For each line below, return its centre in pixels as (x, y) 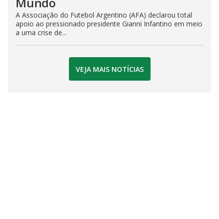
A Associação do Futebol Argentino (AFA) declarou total (104, 15)
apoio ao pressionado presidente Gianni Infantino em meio (109, 24)
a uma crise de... (41, 33)
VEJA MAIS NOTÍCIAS (109, 69)
